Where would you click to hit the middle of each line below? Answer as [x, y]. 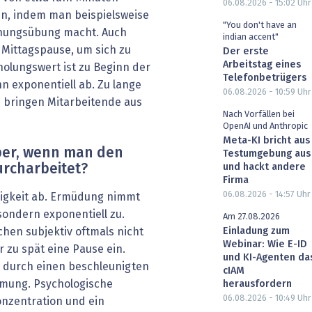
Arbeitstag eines [262, 65]
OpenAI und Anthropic [265, 127]
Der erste [246, 52]
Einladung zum [256, 231]
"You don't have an [260, 26]
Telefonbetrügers [265, 78]
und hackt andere [264, 167]
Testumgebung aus [267, 154]
